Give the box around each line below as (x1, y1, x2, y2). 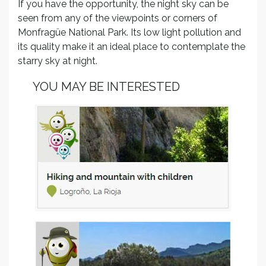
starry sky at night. (18, 55, 97, 66)
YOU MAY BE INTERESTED (33, 79, 180, 94)
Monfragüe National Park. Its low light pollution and (18, 26, 241, 38)
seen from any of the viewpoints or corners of (18, 12, 217, 24)
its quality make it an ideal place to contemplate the (18, 40, 245, 52)
